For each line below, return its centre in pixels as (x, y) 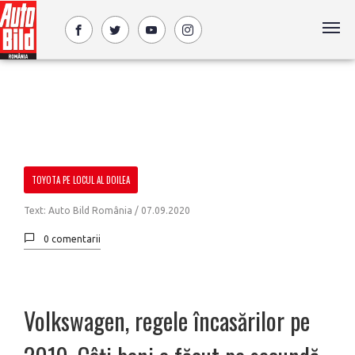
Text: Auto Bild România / (82, 210)
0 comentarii (72, 239)
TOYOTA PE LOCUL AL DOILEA (81, 180)
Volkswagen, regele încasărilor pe (167, 321)
